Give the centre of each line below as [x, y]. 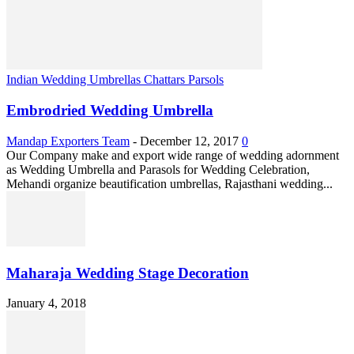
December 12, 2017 [189, 141]
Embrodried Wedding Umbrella [110, 111]
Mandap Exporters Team [68, 141]
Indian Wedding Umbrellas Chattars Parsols [115, 80]
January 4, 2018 [46, 303]
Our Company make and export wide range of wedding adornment [173, 155]
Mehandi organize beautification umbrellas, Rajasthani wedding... [169, 183]
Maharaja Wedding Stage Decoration [128, 273]
